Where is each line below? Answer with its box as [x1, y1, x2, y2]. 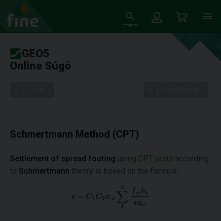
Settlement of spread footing [10, 154, 115, 163]
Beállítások [163, 85, 198, 94]
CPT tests [138, 154, 173, 163]
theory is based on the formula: [70, 166, 178, 176]
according [173, 154, 209, 163]
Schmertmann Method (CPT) [10, 128, 139, 140]
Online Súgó [10, 60, 71, 72]
